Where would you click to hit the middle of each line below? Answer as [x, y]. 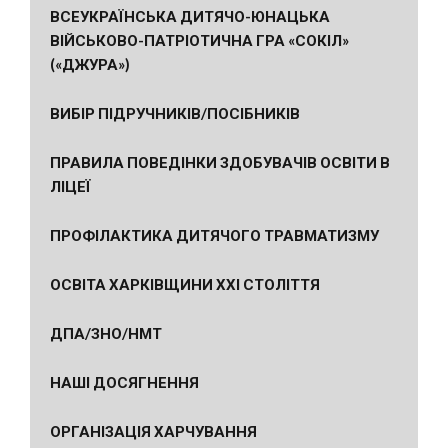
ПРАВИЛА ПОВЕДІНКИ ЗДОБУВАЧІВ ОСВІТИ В [220, 162]
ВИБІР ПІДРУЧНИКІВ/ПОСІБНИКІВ [175, 113]
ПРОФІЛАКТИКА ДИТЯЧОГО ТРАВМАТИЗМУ [214, 235]
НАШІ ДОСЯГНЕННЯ [124, 382]
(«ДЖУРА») [90, 64]
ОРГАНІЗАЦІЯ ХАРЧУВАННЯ [153, 431]
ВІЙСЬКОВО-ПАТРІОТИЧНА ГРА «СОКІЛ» [199, 40]
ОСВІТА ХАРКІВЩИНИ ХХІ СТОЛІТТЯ [185, 284]
